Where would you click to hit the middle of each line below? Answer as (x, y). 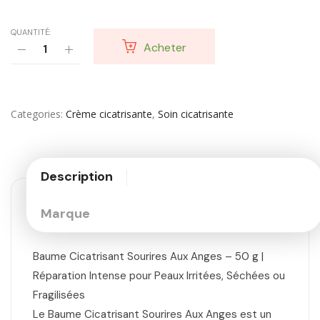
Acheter (165, 47)
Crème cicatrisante (109, 114)
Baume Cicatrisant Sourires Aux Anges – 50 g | (148, 256)
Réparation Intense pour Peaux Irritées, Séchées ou (159, 275)
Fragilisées (59, 295)
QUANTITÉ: (31, 32)
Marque (65, 213)
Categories (36, 114)
